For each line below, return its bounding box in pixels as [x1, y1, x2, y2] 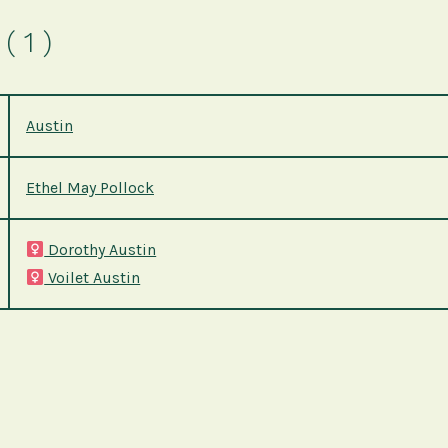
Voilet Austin [44, 268, 141, 288]
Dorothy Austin [44, 240, 157, 260]
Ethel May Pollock [26, 178, 154, 198]
